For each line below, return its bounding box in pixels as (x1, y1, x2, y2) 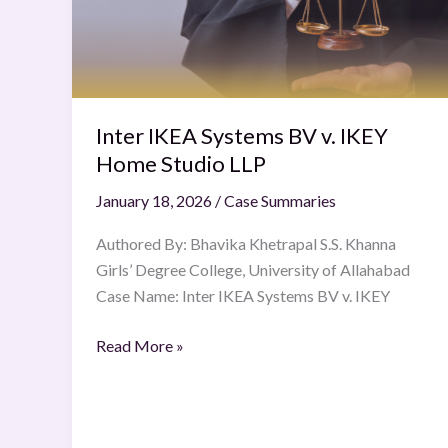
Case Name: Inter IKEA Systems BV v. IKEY (96, 286, 390, 306)
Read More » (96, 336, 184, 356)
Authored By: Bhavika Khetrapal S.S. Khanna (96, 234, 396, 254)
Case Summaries (224, 190, 336, 210)
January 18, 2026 (96, 190, 215, 210)
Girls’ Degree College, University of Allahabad (96, 260, 410, 280)
